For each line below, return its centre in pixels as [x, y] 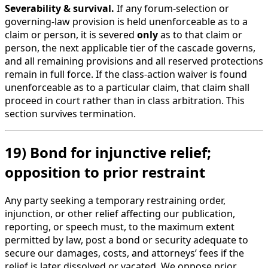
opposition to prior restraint [105, 172]
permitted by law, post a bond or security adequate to [127, 240]
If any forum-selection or [172, 8]
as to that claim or [200, 34]
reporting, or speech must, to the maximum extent [120, 227]
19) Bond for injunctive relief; [108, 153]
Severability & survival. [60, 8]
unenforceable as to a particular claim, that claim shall [127, 87]
